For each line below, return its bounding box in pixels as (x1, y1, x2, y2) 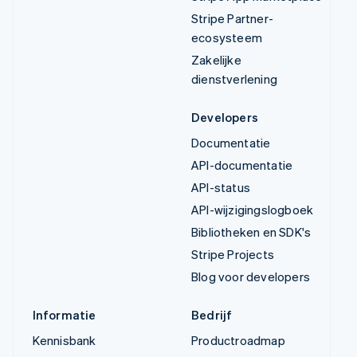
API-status (191, 179, 250, 196)
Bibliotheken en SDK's (191, 224, 312, 241)
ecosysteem (191, 29, 262, 46)
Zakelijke (191, 52, 241, 69)
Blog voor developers (191, 269, 310, 285)
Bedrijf (191, 307, 233, 324)
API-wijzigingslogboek (191, 202, 314, 218)
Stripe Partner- (191, 10, 273, 27)
